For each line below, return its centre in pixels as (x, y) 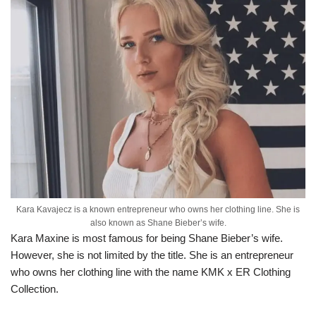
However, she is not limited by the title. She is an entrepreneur (152, 255)
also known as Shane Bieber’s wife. (158, 223)
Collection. (35, 288)
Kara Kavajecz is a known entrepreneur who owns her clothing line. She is (158, 209)
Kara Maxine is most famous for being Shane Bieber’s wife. (147, 238)
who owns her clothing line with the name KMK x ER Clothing (151, 272)
